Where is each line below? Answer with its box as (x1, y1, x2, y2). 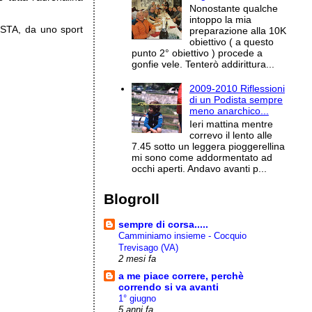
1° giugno (118, 292, 157, 304)
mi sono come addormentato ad (132, 152, 273, 164)
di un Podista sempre (189, 94, 283, 106)
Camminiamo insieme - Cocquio (118, 230, 247, 241)
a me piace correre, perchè (118, 270, 244, 281)
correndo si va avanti (118, 281, 219, 292)
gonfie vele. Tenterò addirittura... (132, 58, 275, 70)
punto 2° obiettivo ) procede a (132, 47, 263, 58)
